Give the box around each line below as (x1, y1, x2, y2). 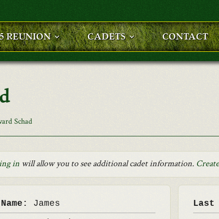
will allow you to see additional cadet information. (20, 158, 196, 169)
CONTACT (162, 31, 208, 43)
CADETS (88, 31, 126, 43)
